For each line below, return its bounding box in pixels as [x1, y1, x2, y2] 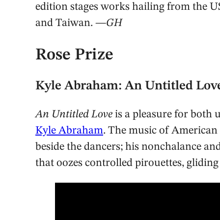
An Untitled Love [35, 109, 112, 120]
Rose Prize [35, 47, 113, 64]
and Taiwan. [35, 18, 95, 29]
